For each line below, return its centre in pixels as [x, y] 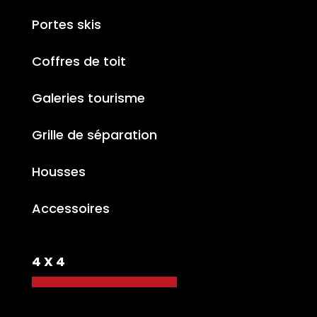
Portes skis [66, 24]
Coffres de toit [79, 61]
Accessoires [70, 208]
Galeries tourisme [88, 98]
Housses [58, 171]
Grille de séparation [94, 134]
